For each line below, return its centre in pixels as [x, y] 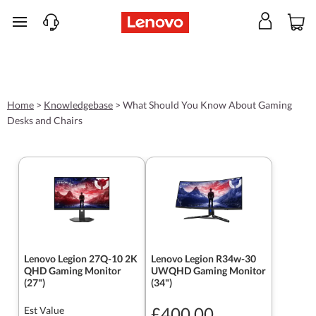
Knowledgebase [78, 105]
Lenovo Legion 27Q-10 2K [81, 259]
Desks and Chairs [45, 120]
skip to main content [61, 29]
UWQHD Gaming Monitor [208, 271]
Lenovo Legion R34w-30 [203, 259]
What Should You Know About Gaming [207, 105]
